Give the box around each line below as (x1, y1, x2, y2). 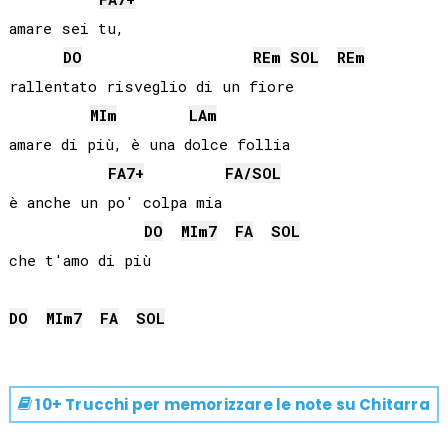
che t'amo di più (8, 250, 151, 271)
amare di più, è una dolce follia (8, 134, 290, 155)
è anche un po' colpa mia (8, 192, 222, 213)
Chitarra (356, 394, 430, 416)
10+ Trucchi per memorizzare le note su (32, 394, 357, 416)
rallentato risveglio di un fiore (8, 76, 294, 97)
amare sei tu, (8, 18, 124, 39)
